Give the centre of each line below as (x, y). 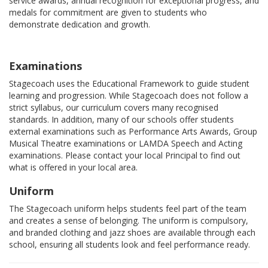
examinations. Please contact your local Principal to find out (125, 156)
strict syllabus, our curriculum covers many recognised (114, 108)
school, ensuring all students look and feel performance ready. (130, 245)
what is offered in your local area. (73, 167)
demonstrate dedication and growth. (80, 25)
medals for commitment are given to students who (108, 13)
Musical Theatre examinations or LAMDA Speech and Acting (126, 144)
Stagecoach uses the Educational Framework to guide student (129, 84)
